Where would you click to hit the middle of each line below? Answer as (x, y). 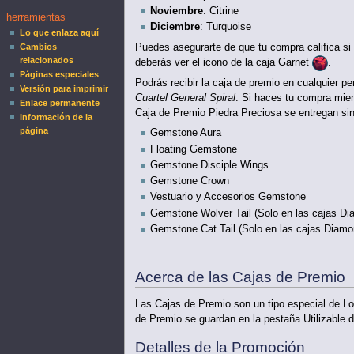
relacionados (47, 60)
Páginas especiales (60, 75)
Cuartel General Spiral (185, 98)
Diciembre (175, 27)
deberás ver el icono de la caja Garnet (223, 63)
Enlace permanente (60, 103)
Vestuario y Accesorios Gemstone (228, 197)
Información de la (56, 117)
